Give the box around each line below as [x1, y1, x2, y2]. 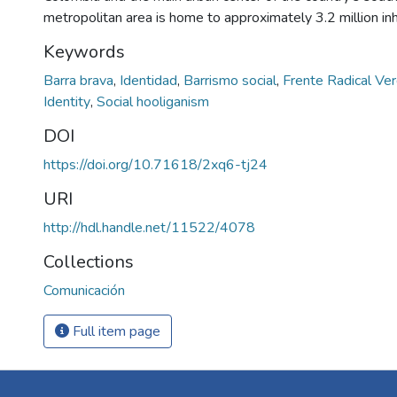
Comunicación [43, 280, 125, 300]
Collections [43, 249, 134, 274]
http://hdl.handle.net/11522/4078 [43, 217, 255, 237]
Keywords [43, 39, 125, 64]
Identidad [120, 70, 181, 90]
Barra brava [43, 70, 117, 90]
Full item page [69, 321, 160, 341]
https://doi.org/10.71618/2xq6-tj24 [43, 154, 268, 175]
